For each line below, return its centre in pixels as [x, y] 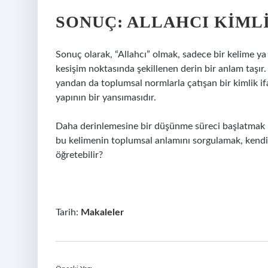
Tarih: [68, 212]
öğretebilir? [79, 155]
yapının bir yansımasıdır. [106, 98]
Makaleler [102, 212]
